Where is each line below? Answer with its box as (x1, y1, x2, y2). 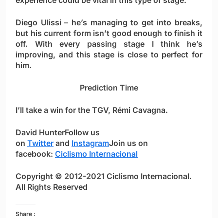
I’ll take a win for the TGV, (16, 105, 112, 115)
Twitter (27, 138, 54, 148)
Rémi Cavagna (112, 105, 165, 115)
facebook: (16, 149, 55, 159)
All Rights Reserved (16, 182, 88, 192)
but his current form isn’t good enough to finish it (16, 28, 202, 38)
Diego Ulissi (16, 18, 61, 28)
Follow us (65, 127, 100, 138)
